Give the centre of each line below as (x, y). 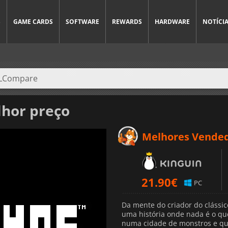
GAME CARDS (33, 22)
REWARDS (127, 22)
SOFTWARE (82, 22)
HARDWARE (172, 22)
